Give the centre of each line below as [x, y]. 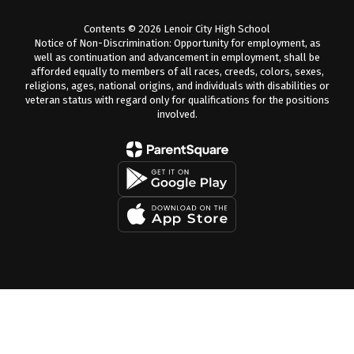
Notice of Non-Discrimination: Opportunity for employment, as [177, 43]
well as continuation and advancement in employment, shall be [177, 57]
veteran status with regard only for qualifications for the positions [177, 100]
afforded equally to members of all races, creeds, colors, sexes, [177, 71]
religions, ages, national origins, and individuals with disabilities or [177, 85]
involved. [177, 114]
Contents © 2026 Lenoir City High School [177, 28]
